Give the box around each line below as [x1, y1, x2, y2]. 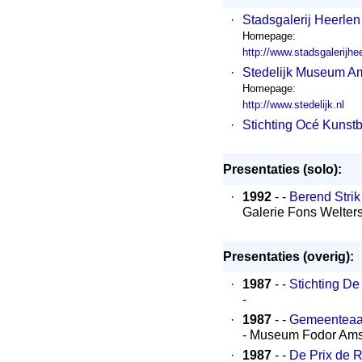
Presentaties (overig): [223, 250, 354, 263]
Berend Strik [289, 190, 360, 204]
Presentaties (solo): [223, 162, 342, 176]
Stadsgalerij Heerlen [242, 13, 360, 27]
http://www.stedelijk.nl [242, 99, 344, 111]
